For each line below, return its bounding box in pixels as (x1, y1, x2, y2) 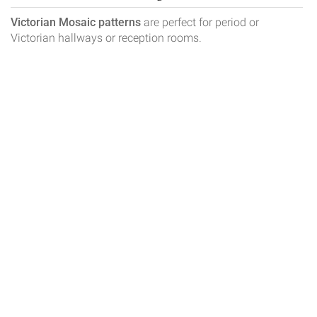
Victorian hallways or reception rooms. (11, 31, 202, 45)
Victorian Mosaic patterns (11, 16, 141, 30)
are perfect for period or (141, 16, 259, 30)
